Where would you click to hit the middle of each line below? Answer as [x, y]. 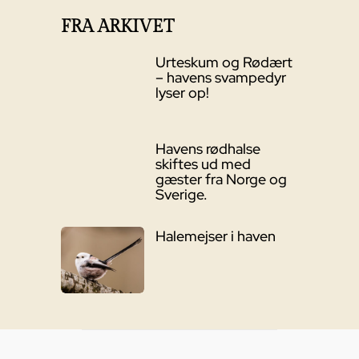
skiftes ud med [203, 164]
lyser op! [182, 93]
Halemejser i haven [215, 236]
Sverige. [181, 195]
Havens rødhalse [208, 149]
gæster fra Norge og [221, 179]
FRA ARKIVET [117, 27]
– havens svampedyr [220, 78]
